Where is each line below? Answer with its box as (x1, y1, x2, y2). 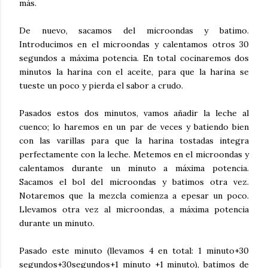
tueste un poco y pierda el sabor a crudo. (19, 80, 183, 91)
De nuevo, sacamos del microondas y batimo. (19, 25, 249, 36)
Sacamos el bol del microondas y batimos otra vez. (19, 176, 249, 187)
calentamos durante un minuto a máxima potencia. (19, 162, 249, 173)
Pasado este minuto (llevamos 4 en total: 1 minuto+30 (19, 245, 249, 256)
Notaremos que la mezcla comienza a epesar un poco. (19, 190, 249, 201)
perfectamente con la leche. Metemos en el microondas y (19, 148, 249, 160)
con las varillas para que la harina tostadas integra (19, 135, 249, 146)
